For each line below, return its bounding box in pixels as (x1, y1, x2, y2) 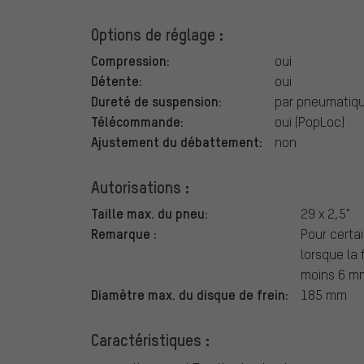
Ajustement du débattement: (91, 132, 262, 151)
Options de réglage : (91, 24, 223, 45)
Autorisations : (91, 176, 189, 198)
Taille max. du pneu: (91, 204, 208, 223)
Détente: (91, 71, 142, 90)
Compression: (91, 51, 170, 70)
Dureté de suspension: (91, 92, 222, 110)
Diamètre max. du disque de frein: (91, 285, 288, 304)
